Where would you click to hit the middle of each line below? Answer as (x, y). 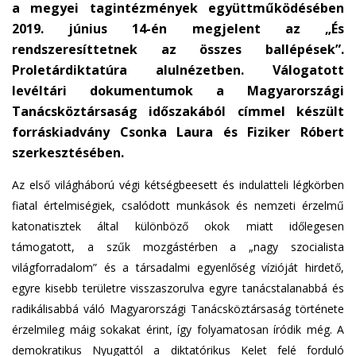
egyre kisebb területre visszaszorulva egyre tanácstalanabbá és (178, 288)
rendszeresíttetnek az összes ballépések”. (178, 49)
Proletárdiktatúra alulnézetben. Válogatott (178, 70)
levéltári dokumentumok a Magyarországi (178, 91)
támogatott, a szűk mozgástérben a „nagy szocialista (178, 247)
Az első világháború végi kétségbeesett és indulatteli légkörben (178, 185)
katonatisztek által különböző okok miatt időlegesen (178, 226)
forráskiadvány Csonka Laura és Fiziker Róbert (178, 132)
